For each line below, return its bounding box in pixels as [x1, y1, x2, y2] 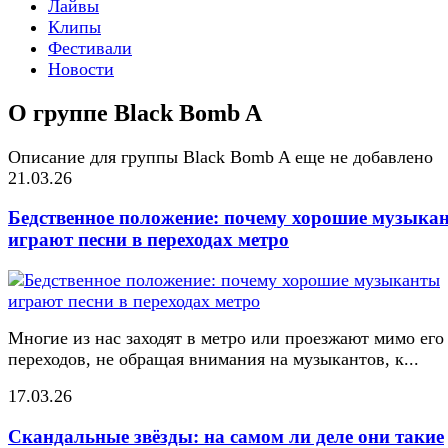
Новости [48, 58, 114, 79]
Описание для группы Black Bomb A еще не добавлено [8, 146, 433, 167]
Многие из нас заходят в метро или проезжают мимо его [8, 328, 444, 349]
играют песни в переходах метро [8, 229, 289, 251]
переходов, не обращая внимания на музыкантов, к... [8, 349, 419, 370]
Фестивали [48, 37, 132, 58]
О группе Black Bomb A [8, 99, 262, 126]
